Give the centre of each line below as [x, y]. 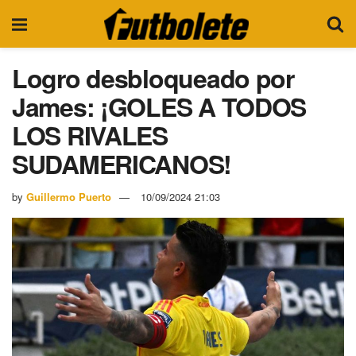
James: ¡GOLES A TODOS [159, 106]
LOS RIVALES [90, 135]
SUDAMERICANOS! [122, 164]
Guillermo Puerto [69, 196]
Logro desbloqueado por [153, 78]
